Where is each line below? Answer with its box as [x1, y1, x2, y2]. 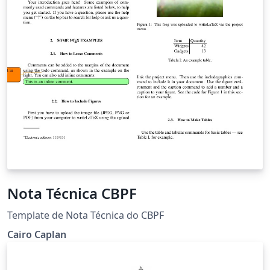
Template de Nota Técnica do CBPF [7, 209, 164, 222]
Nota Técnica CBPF [7, 183, 137, 204]
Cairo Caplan [7, 228, 66, 242]
